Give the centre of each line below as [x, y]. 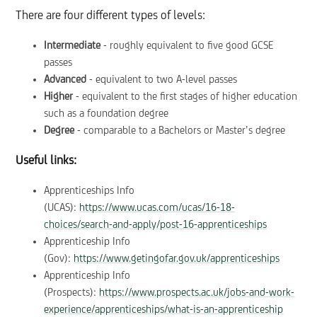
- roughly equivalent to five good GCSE [188, 46]
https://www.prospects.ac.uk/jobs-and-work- [197, 293]
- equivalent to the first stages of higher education [185, 97]
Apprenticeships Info [90, 191]
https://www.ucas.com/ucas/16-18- [157, 208]
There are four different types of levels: [111, 16]
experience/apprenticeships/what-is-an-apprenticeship [164, 310]
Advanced [65, 80]
